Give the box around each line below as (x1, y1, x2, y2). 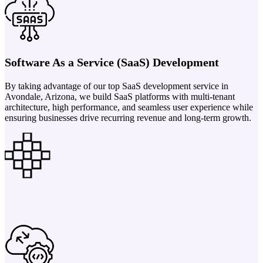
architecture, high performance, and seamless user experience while (5, 102, 253, 112)
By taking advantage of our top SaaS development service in (5, 80, 228, 91)
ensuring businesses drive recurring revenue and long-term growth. (5, 112, 251, 123)
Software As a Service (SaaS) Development (5, 55, 219, 69)
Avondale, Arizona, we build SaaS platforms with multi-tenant (5, 91, 235, 102)
